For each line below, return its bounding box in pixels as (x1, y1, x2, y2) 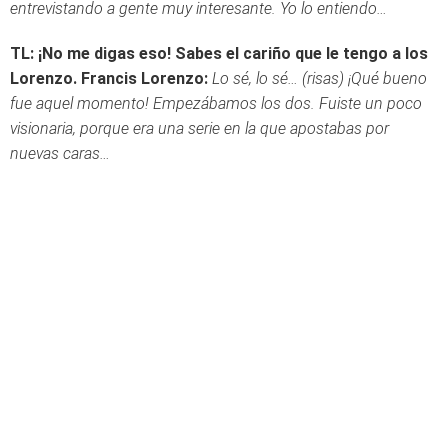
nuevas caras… (10, 144, 110, 163)
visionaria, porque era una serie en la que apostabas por (10, 119, 389, 138)
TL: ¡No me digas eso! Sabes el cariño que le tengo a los (10, 44, 428, 63)
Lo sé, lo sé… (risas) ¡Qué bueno (212, 69, 427, 88)
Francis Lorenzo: (81, 69, 208, 88)
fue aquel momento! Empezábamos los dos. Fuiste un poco (10, 94, 422, 113)
